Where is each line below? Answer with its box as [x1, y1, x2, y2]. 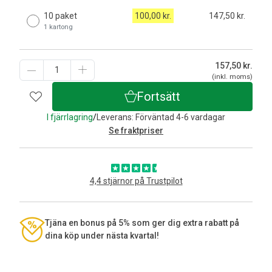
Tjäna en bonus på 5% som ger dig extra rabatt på [45, 217, 239, 228]
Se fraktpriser [109, 125, 163, 135]
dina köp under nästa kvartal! [45, 230, 159, 240]
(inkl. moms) [212, 72, 253, 81]
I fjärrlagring [47, 112, 93, 122]
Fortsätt [137, 89, 180, 104]
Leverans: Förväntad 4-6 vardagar [97, 112, 225, 122]
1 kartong [44, 22, 73, 31]
